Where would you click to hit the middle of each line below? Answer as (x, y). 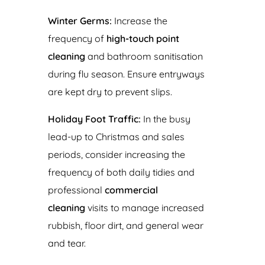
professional (76, 190)
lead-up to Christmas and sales (116, 136)
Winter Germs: (80, 20)
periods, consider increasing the (116, 154)
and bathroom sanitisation (144, 56)
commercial (131, 190)
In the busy (165, 119)
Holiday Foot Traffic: (94, 119)
